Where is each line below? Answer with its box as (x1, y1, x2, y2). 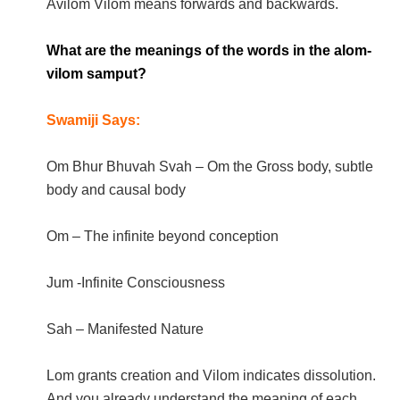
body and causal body (46, 181, 187, 197)
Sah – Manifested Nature (46, 321, 204, 337)
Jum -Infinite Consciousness (46, 274, 226, 290)
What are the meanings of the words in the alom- (46, 42, 372, 58)
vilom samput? (46, 65, 147, 81)
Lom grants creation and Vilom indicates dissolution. (46, 367, 377, 383)
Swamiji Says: (46, 112, 141, 128)
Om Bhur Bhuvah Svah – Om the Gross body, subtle (46, 158, 374, 174)
